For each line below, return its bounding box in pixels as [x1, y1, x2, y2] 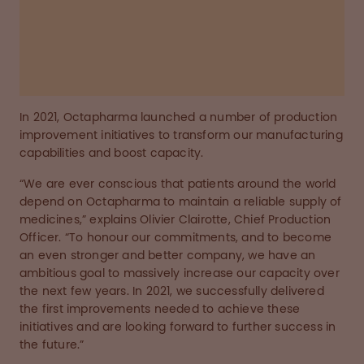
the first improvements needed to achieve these [19, 302, 301, 316]
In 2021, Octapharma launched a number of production [19, 110, 338, 124]
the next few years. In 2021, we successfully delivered [19, 284, 324, 298]
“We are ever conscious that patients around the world [19, 177, 336, 191]
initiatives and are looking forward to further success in [19, 320, 336, 334]
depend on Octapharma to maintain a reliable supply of [19, 195, 342, 209]
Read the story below [32, 67, 155, 80]
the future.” [19, 338, 84, 352]
